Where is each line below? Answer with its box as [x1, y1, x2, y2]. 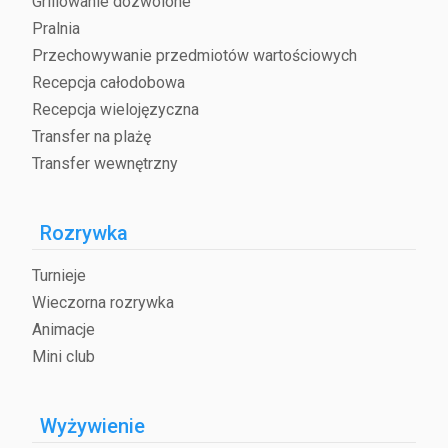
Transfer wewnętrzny [32, 154, 178, 174]
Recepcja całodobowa [32, 73, 185, 93]
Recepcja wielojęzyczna [32, 100, 199, 120]
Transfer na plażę [32, 127, 151, 147]
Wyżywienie [40, 414, 145, 439]
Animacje [32, 320, 95, 340]
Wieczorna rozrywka [32, 293, 174, 313]
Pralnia [32, 19, 80, 39]
